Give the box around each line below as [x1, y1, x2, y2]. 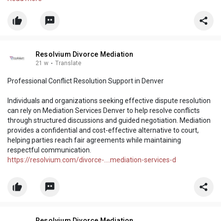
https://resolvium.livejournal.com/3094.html [45, 9, 181, 18]
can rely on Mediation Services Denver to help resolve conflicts [7, 107, 200, 115]
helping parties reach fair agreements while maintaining [7, 136, 181, 145]
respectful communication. [7, 146, 91, 154]
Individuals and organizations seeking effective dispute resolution [7, 97, 211, 105]
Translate [55, 60, 81, 67]
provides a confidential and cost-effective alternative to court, [7, 126, 199, 135]
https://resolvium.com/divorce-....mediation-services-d [7, 156, 176, 164]
